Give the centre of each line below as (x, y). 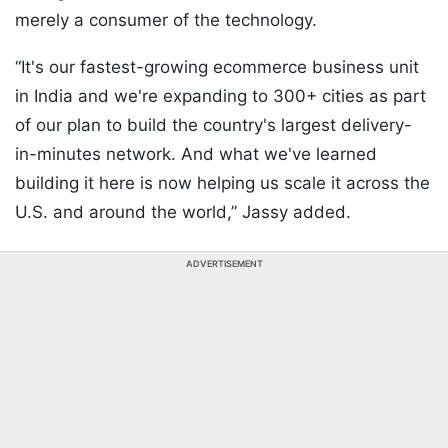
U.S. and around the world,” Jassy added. (183, 212)
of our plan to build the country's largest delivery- (213, 125)
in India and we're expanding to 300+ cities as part (220, 96)
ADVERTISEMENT (224, 264)
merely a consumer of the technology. (166, 20)
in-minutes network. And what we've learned (196, 154)
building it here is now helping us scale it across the (222, 183)
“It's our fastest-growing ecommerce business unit (217, 67)
